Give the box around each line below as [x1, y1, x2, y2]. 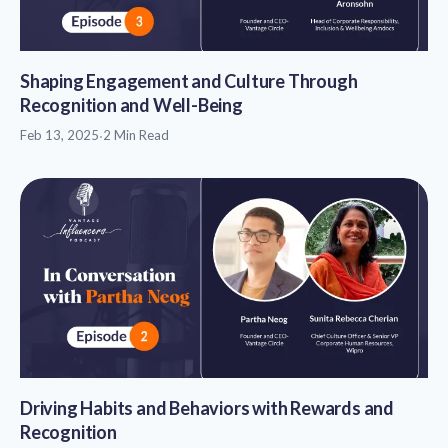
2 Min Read [103, 126, 169, 143]
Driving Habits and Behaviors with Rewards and [20, 396, 394, 419]
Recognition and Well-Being [20, 93, 243, 116]
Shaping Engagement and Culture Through [20, 69, 358, 92]
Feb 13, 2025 [20, 126, 99, 143]
